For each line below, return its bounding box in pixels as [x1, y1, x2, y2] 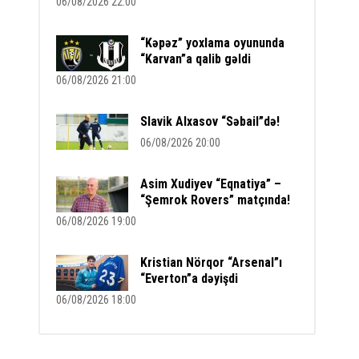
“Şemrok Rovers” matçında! [140, 192, 291, 208]
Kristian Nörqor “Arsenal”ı [140, 255, 283, 270]
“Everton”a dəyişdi [140, 271, 239, 286]
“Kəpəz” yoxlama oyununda [140, 35, 285, 50]
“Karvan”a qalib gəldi [140, 51, 252, 67]
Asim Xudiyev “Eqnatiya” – [140, 176, 282, 192]
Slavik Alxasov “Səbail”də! [140, 114, 280, 129]
